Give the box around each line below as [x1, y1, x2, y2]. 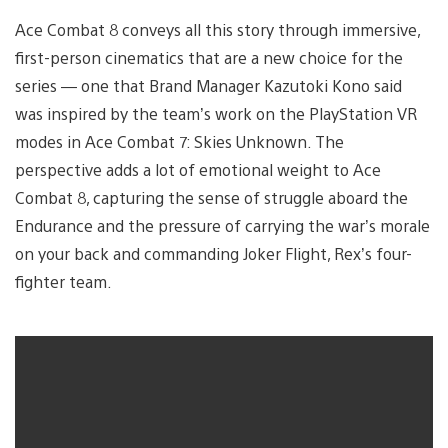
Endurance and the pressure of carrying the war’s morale [15, 215, 430, 237]
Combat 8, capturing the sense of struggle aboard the [15, 187, 408, 209]
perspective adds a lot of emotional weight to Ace [15, 159, 381, 181]
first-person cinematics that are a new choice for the [15, 47, 403, 69]
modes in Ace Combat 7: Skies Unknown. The [15, 131, 344, 153]
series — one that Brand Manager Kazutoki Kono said [15, 75, 402, 97]
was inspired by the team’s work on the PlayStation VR [15, 103, 417, 125]
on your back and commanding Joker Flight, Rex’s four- [15, 243, 412, 265]
